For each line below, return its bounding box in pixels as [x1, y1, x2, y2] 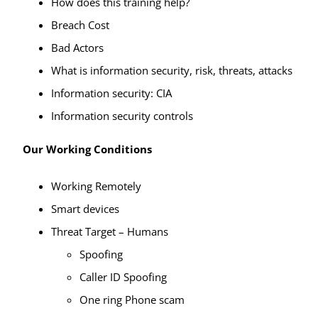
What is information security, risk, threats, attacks [50, 62, 292, 77]
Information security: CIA [50, 85, 172, 100]
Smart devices [50, 201, 119, 216]
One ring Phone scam [79, 292, 185, 307]
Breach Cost [50, 17, 109, 32]
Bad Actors [50, 40, 104, 55]
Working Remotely [50, 178, 141, 193]
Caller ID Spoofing [79, 269, 167, 284]
